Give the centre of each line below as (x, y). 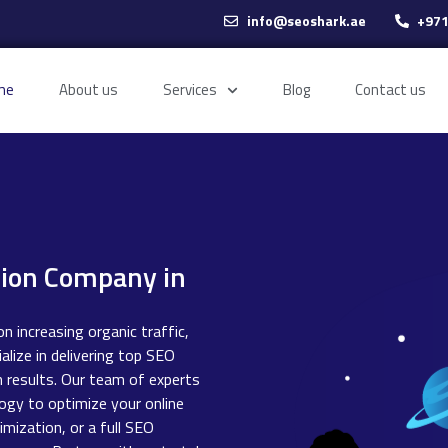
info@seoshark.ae (306, 20)
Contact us (390, 90)
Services (190, 90)
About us (89, 90)
